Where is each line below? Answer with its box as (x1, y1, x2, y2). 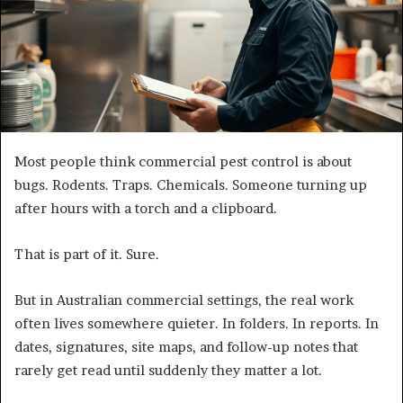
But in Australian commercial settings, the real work (14, 291, 354, 309)
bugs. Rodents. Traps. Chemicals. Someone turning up (14, 175, 367, 193)
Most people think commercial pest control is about (14, 152, 352, 170)
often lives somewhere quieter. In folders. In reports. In (14, 314, 379, 332)
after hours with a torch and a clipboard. (14, 199, 277, 217)
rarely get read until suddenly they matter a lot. (14, 361, 322, 379)
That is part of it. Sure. (14, 245, 159, 263)
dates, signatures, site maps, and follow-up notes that (14, 337, 358, 355)
